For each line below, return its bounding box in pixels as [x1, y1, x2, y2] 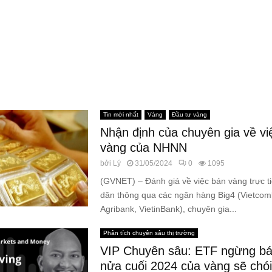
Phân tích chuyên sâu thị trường [103, 229, 195, 236]
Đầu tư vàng [171, 111, 207, 118]
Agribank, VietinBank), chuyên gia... [100, 204, 237, 214]
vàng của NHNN [100, 141, 187, 154]
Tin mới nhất [103, 111, 138, 118]
